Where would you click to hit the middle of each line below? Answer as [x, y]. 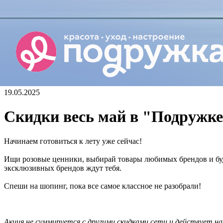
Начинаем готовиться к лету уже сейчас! [73, 141]
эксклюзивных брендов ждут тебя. [63, 168]
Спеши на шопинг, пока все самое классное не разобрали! [103, 186]
